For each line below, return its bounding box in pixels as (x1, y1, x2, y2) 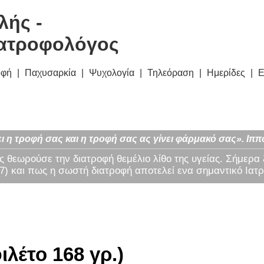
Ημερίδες (207, 68, 245, 78)
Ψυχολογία (89, 68, 134, 78)
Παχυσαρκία (25, 68, 76, 78)
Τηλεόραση (147, 68, 194, 78)
